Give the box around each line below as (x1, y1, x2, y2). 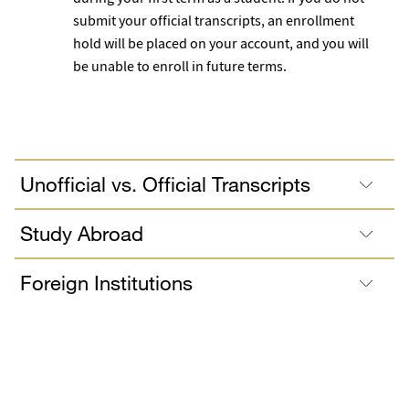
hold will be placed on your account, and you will (73, 34, 369, 53)
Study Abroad (20, 220, 143, 246)
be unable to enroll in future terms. (73, 57, 289, 76)
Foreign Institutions (20, 269, 193, 295)
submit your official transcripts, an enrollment (73, 11, 354, 30)
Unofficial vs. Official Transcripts (20, 171, 310, 196)
